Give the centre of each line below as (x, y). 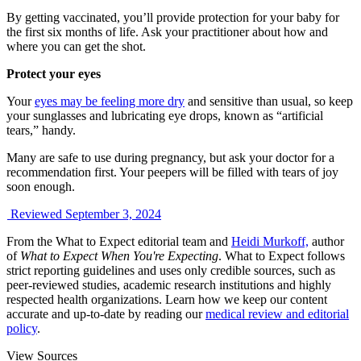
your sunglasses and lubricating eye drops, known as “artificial (165, 116)
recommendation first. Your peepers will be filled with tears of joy (172, 172)
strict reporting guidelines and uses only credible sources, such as (171, 271)
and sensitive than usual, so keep (269, 102)
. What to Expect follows (282, 256)
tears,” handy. (41, 131)
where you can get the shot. (76, 47)
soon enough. (41, 187)
